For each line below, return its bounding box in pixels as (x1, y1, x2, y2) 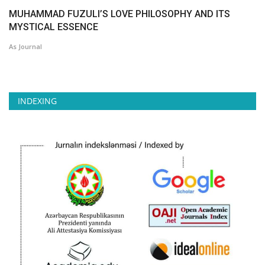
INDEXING (18, 95, 57, 107)
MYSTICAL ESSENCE (9, 21, 98, 33)
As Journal (9, 42, 42, 51)
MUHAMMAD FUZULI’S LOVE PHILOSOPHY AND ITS (9, 8, 230, 20)
